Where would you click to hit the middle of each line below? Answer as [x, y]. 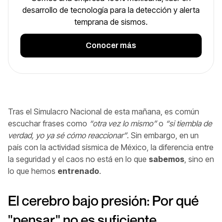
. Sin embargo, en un [163, 135]
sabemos [166, 159]
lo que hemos [33, 171]
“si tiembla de [189, 123]
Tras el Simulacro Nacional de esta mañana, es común [104, 111]
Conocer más [111, 45]
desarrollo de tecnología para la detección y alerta [111, 10]
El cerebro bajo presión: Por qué [103, 200]
